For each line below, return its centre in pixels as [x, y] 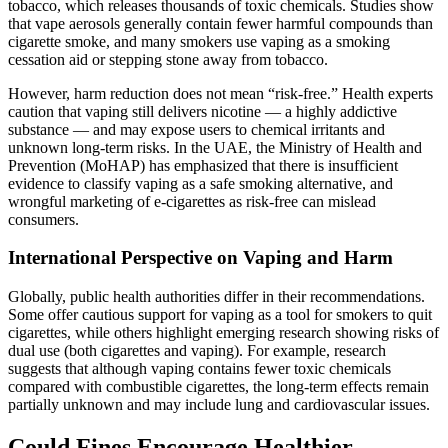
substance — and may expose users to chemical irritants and [196, 129]
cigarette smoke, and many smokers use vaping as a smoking [199, 41]
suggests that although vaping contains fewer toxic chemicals [199, 368]
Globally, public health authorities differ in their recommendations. [216, 296]
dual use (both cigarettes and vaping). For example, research [197, 350]
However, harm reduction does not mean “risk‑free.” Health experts [220, 93]
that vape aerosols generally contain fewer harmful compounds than [220, 23]
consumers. [43, 219]
